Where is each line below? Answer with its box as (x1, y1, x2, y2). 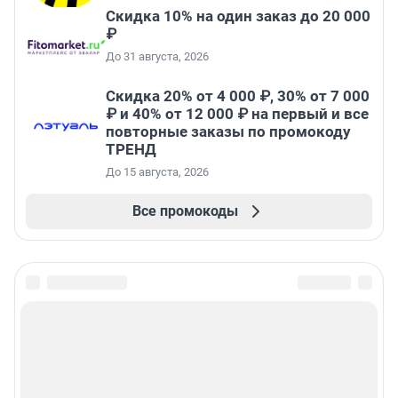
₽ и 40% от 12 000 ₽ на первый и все (106, 104, 369, 123)
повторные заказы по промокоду (106, 122, 351, 140)
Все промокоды (131, 202, 238, 219)
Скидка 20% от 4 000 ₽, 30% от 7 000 (106, 86, 370, 105)
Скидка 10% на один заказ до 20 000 (106, 6, 370, 25)
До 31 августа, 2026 (106, 49, 209, 63)
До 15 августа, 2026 (106, 164, 209, 179)
